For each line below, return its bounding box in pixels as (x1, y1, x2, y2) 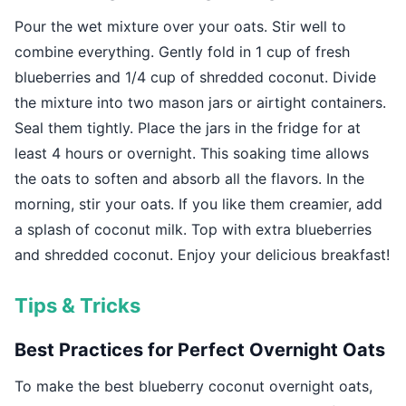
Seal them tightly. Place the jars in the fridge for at (14, 119, 361, 138)
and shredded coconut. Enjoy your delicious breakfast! (14, 246, 390, 265)
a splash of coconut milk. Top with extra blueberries (14, 220, 372, 239)
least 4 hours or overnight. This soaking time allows (14, 144, 369, 163)
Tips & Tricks (14, 294, 140, 318)
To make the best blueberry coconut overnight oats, (14, 377, 372, 396)
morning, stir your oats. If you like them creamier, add (14, 195, 382, 214)
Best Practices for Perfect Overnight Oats (14, 339, 385, 362)
